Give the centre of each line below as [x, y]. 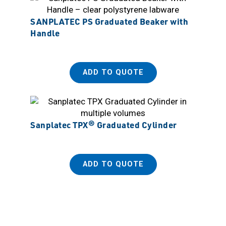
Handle [45, 33]
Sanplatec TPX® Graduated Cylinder [104, 124]
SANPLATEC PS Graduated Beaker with [109, 21]
